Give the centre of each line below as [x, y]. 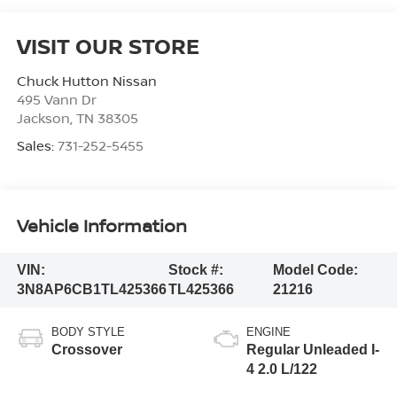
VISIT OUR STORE [108, 45]
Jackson [43, 117]
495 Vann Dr [56, 99]
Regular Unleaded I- [313, 349]
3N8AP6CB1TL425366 [91, 289]
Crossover [86, 349]
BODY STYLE [88, 331]
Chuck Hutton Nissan [86, 80]
